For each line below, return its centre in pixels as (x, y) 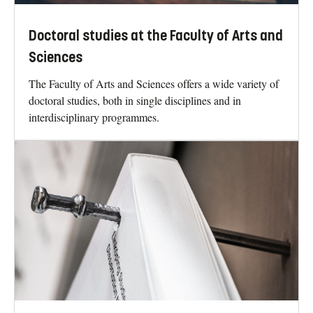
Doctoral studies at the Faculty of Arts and (156, 36)
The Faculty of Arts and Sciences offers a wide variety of (154, 83)
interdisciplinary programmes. (94, 117)
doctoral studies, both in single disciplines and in (135, 100)
